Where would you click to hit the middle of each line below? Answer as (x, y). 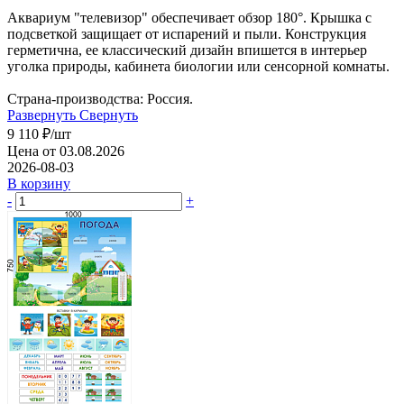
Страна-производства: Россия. (100, 98)
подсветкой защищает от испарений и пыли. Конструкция (187, 33)
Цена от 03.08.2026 (66, 151)
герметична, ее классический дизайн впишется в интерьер (187, 50)
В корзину (39, 183)
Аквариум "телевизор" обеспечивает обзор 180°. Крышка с (189, 17)
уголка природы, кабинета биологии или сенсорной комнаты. (198, 66)
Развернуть (41, 115)
